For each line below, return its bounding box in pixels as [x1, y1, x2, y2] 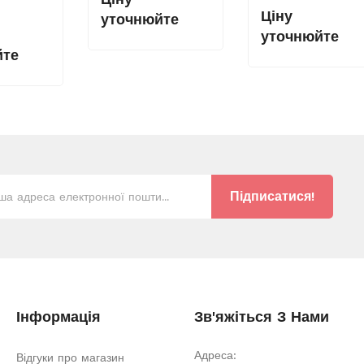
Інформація [16, 308, 101, 326]
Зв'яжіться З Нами [194, 308, 329, 326]
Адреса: [194, 349, 240, 362]
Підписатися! [230, 188, 314, 205]
